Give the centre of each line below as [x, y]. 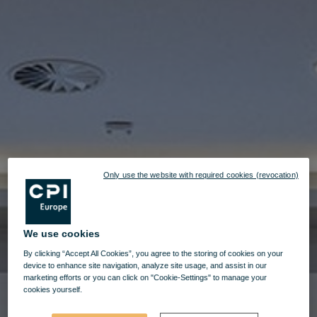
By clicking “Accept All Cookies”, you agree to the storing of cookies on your [154, 254]
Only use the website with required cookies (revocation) [201, 175]
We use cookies [62, 234]
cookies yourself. [53, 290]
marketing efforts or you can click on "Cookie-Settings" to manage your [145, 278]
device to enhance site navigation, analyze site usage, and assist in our [145, 266]
